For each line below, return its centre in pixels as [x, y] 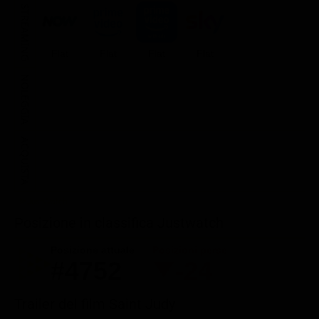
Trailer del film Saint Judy [95, 304]
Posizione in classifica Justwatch [119, 223]
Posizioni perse [190, 250]
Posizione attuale [93, 250]
